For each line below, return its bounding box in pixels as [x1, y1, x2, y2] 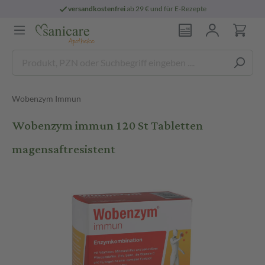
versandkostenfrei [68, 4, 126, 13]
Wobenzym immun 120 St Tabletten [12, 114, 203, 137]
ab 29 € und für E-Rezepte [125, 4, 207, 13]
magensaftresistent [12, 138, 115, 161]
